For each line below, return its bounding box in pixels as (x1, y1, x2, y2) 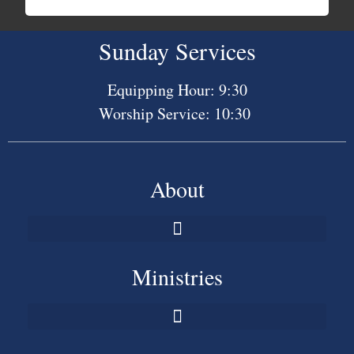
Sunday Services (98, 35, 256, 67)
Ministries (131, 262, 223, 292)
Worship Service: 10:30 (98, 103, 256, 125)
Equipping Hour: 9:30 (107, 79, 247, 101)
